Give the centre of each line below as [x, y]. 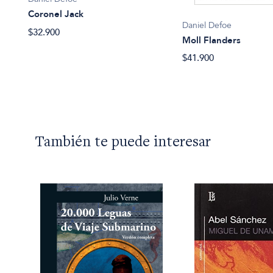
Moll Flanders [212, 40]
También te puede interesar [123, 143]
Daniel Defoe [207, 25]
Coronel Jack [56, 14]
